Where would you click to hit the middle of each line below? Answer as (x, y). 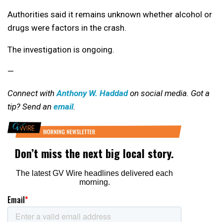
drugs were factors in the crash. (67, 28)
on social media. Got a (169, 93)
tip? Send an (30, 107)
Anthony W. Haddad (92, 93)
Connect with (32, 93)
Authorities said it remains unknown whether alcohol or (110, 15)
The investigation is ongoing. (61, 50)
